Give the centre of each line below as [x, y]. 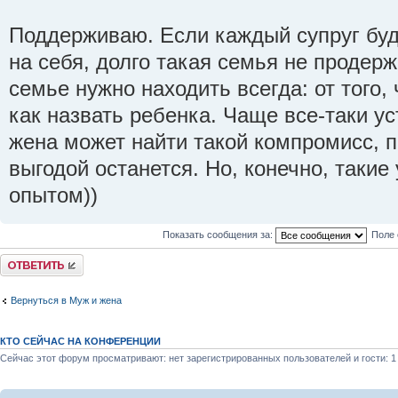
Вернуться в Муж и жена [66, 300]
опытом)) [53, 196]
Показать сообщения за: [219, 235]
